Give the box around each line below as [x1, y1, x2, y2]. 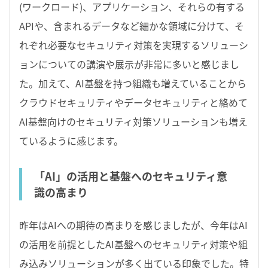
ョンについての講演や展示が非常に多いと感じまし [19, 56, 239, 71]
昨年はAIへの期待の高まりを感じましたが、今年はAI [19, 217, 248, 232]
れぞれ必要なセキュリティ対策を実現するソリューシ [19, 37, 248, 52]
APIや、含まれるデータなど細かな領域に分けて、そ [19, 18, 244, 33]
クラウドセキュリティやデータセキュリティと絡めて [19, 95, 248, 109]
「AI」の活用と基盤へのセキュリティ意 [34, 167, 227, 184]
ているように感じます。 [19, 133, 123, 148]
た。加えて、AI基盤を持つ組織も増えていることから [19, 75, 246, 90]
